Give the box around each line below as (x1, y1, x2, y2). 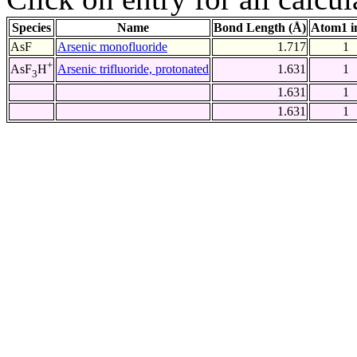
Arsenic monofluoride (57, 40, 167, 54)
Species (12, 21, 51, 35)
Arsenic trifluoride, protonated (57, 62, 209, 76)
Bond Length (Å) (214, 21, 306, 35)
